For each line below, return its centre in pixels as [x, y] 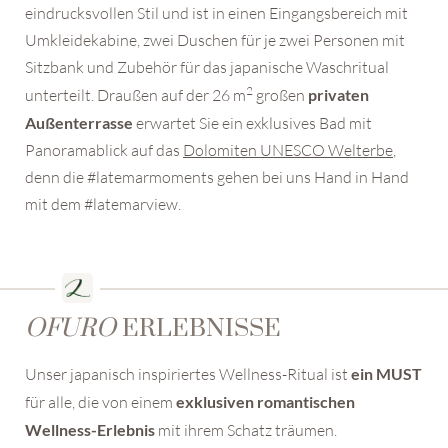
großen [280, 94]
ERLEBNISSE [198, 328]
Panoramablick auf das [104, 149]
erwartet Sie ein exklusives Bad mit [252, 122]
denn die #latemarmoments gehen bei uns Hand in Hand [217, 176]
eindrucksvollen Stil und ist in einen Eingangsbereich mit [216, 12]
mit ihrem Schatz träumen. [247, 429]
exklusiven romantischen [265, 401]
